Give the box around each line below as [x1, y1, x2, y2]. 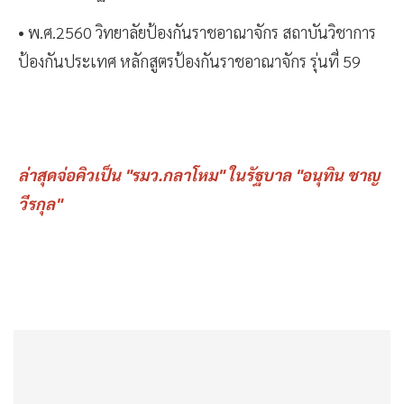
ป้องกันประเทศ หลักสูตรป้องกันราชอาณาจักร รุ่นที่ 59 [18, 50, 361, 72]
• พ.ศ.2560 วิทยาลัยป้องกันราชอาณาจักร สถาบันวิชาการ [18, 22, 376, 43]
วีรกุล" [18, 193, 61, 215]
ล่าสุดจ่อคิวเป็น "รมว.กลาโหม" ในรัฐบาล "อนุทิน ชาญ [18, 164, 380, 186]
